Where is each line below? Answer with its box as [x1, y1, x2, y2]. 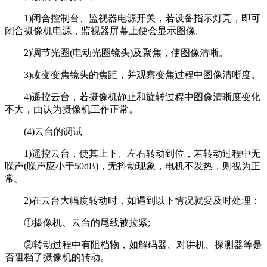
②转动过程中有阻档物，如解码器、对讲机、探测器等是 [5, 239, 262, 250]
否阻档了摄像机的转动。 [5, 252, 110, 262]
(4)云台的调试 [5, 126, 82, 136]
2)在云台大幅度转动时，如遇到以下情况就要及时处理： [5, 195, 260, 206]
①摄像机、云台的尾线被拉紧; [5, 217, 150, 228]
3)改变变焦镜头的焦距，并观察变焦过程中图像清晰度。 [5, 69, 260, 80]
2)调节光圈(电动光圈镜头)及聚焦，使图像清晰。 [5, 47, 228, 58]
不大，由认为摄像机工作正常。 [5, 104, 138, 114]
